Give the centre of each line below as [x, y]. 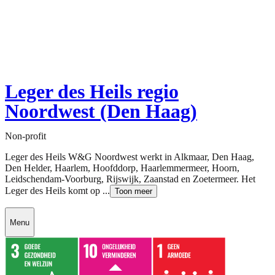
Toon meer [134, 192]
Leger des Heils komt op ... [57, 191]
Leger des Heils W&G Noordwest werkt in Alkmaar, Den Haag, [130, 157]
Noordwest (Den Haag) [101, 111]
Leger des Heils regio [92, 92]
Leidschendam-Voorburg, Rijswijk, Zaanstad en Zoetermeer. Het [130, 179]
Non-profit [25, 136]
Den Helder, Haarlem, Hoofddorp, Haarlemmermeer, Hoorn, [122, 168]
